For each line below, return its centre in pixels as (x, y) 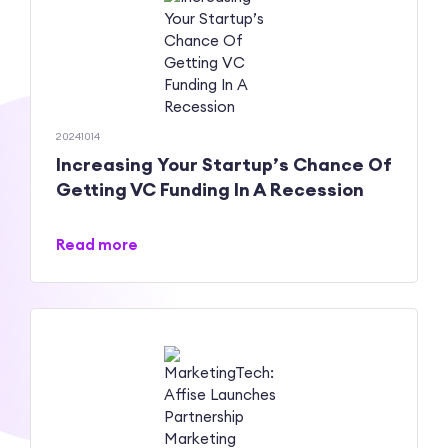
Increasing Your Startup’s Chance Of (224, 165)
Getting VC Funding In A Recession (210, 190)
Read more (97, 245)
